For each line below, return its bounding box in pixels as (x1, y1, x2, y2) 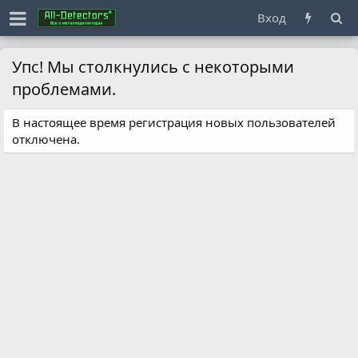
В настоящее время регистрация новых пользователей (12, 114, 336, 130)
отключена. (12, 131, 80, 147)
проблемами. (12, 78, 116, 100)
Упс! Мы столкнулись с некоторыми (12, 56, 294, 78)
